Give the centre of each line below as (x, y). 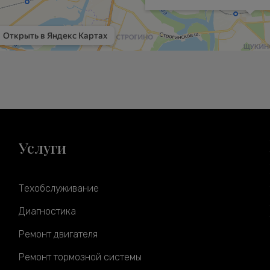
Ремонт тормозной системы (80, 257)
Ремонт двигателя (58, 234)
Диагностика (47, 211)
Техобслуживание (58, 188)
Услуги (42, 148)
